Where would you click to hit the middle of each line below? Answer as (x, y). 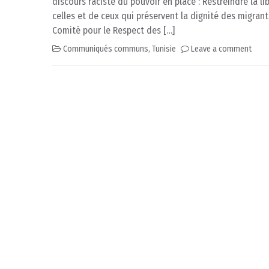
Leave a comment (221, 49)
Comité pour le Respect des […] (113, 30)
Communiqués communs (106, 49)
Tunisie (164, 49)
